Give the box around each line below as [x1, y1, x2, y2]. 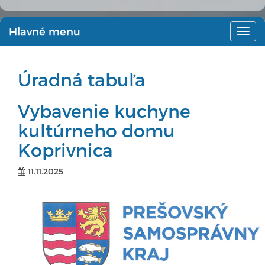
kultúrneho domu [18, 119, 175, 141]
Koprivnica [18, 139, 113, 161]
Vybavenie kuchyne [18, 100, 190, 122]
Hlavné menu [9, 25, 80, 38]
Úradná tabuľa [18, 69, 146, 91]
